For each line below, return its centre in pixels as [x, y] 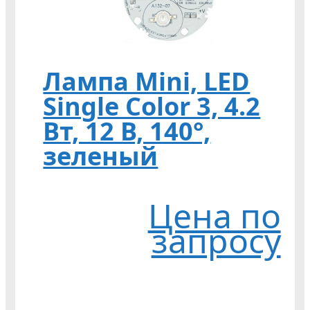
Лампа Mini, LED [147, 82]
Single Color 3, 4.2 [152, 107]
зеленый [101, 156]
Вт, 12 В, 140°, [127, 131]
